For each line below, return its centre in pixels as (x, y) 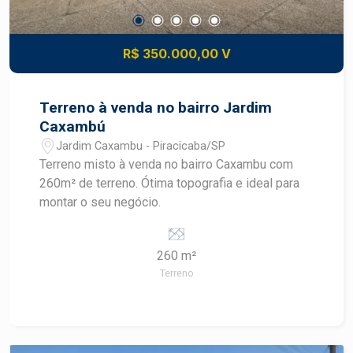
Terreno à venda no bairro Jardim (156, 108)
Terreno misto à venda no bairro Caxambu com (155, 164)
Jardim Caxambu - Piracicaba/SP (141, 146)
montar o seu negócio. (100, 202)
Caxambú (73, 126)
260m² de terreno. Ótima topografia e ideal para (91, 183)
